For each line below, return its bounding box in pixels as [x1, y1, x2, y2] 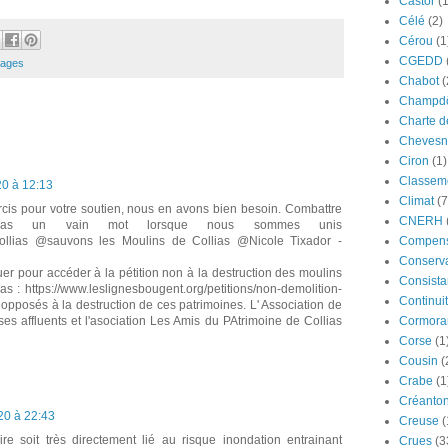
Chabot [399, 74, 439, 88]
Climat [399, 194, 434, 208]
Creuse [399, 414, 439, 428]
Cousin [399, 354, 438, 368]
